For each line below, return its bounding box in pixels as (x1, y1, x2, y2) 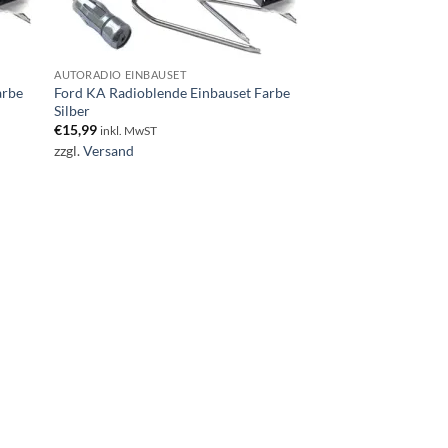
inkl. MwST (100, 124, 158, 138)
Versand (83, 141, 135, 159)
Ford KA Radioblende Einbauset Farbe (54, 84, 291, 101)
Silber (54, 102, 91, 119)
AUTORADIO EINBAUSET (54, 68, 187, 82)
